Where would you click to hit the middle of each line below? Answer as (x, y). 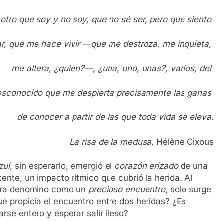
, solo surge (188, 190)
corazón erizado (146, 166)
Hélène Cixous (184, 141)
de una (193, 166)
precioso (105, 190)
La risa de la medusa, (112, 141)
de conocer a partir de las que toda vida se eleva (114, 117)
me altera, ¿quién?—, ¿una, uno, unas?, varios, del (113, 68)
